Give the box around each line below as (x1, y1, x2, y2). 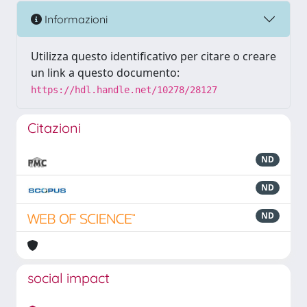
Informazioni (42, 12, 108, 26)
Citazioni (27, 119, 81, 136)
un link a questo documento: (31, 65, 180, 80)
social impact (27, 269, 110, 286)
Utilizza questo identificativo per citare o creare (31, 49, 276, 64)
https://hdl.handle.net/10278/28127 (31, 84, 217, 95)
